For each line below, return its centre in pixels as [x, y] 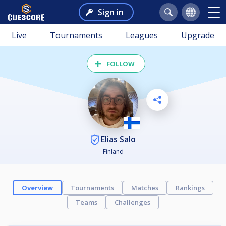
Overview [37, 188]
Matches [145, 188]
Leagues [142, 35]
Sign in [110, 12]
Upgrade [198, 35]
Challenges [132, 203]
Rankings [190, 188]
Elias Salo [117, 139]
